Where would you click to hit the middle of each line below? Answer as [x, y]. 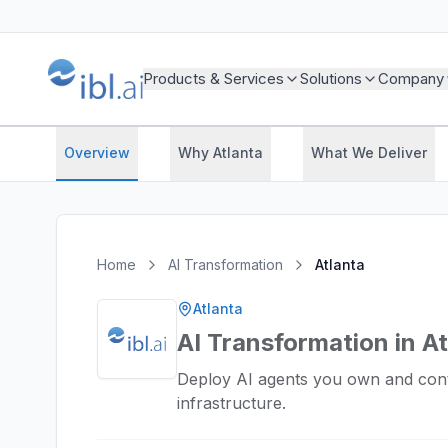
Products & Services [213, 78]
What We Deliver [369, 152]
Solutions [330, 78]
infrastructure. [231, 403]
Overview [97, 152]
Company [410, 78]
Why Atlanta [220, 152]
